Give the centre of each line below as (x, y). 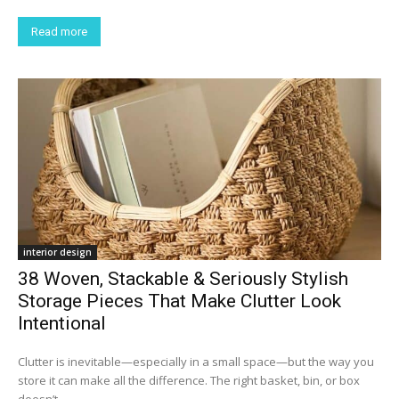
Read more (59, 32)
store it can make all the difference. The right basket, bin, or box (189, 381)
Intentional (62, 324)
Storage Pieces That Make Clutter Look (179, 301)
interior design (57, 252)
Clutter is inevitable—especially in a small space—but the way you (196, 362)
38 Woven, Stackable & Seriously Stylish (183, 279)
